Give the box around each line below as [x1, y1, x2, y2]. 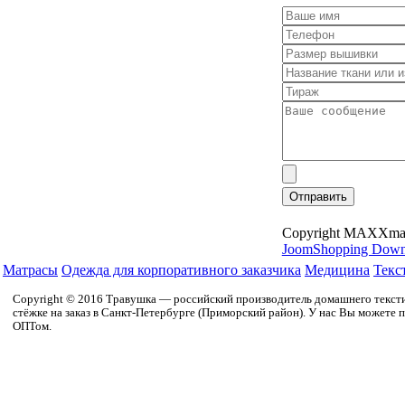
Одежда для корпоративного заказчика [61, 262, 301, 278]
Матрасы [3, 262, 58, 278]
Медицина [305, 262, 370, 278]
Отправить [288, 190, 347, 204]
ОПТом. [12, 320, 52, 333]
